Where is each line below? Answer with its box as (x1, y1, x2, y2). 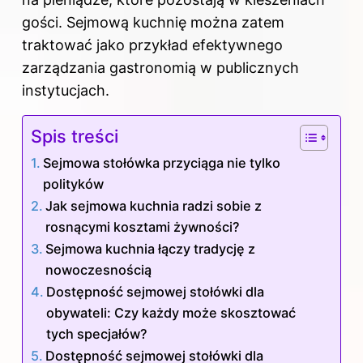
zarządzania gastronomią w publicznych (22, 59, 299, 77)
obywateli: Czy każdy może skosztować (46, 305, 297, 322)
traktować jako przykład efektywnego (22, 36, 283, 54)
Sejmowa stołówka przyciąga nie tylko (43, 155, 281, 172)
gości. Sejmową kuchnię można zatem (22, 14, 284, 32)
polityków (43, 176, 105, 193)
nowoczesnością (45, 262, 152, 279)
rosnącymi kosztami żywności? (45, 219, 241, 236)
